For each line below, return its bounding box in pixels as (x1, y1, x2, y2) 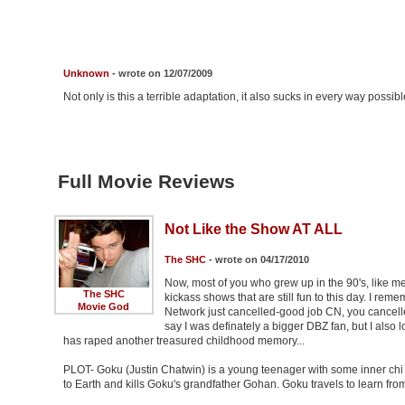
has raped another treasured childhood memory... (62, 334, 305, 348)
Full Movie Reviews (57, 171, 235, 193)
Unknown (62, 68, 109, 80)
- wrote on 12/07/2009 (108, 68, 212, 80)
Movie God (78, 301, 129, 313)
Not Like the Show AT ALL (164, 221, 343, 238)
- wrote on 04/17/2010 (205, 254, 309, 266)
